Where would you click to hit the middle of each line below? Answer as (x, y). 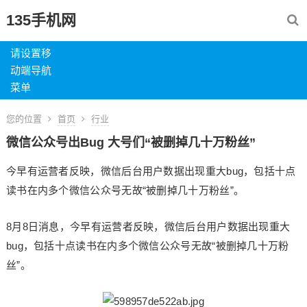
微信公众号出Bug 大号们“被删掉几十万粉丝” (131, 143)
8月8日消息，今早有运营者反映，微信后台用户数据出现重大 (148, 226)
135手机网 (41, 20)
